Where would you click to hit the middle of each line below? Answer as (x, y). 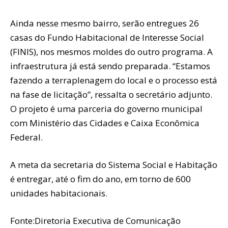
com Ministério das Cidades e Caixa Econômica (105, 123)
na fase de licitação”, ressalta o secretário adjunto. (111, 94)
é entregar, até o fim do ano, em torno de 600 (101, 179)
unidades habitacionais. (59, 193)
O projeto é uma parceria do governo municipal (106, 108)
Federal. (26, 137)
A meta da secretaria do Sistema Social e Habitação (114, 164)
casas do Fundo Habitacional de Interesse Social (107, 37)
